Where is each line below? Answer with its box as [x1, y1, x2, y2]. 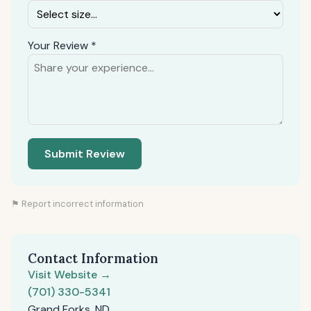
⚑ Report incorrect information [11, 198, 144, 210]
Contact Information [28, 250, 158, 267]
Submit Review [44, 146, 125, 161]
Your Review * [28, 38, 96, 53]
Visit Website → [28, 267, 111, 282]
